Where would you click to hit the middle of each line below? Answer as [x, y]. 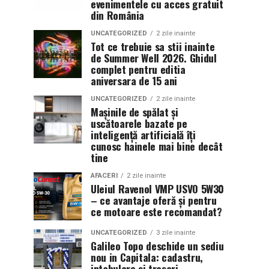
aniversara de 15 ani [134, 80]
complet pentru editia [138, 69]
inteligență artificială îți [143, 134]
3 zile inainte [176, 233]
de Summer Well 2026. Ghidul [154, 58]
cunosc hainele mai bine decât [157, 146]
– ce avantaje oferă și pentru [154, 200]
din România [118, 15]
